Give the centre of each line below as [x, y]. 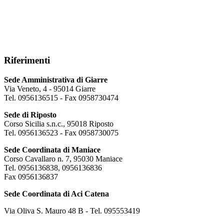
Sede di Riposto [30, 114]
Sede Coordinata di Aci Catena [56, 193]
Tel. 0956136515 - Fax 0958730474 [61, 97]
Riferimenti [27, 60]
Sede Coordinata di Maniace [52, 149]
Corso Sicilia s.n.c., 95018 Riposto [59, 123]
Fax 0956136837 [31, 176]
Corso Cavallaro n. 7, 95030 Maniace [63, 158]
